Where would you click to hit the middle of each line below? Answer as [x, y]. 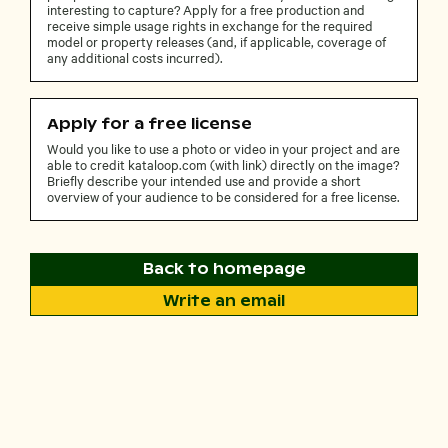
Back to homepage [224, 269]
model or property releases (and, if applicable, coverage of [216, 41]
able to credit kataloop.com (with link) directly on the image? [223, 164]
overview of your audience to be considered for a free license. [223, 196]
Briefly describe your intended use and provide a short [204, 180]
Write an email [224, 300]
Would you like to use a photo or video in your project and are [223, 148]
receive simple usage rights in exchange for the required [210, 25]
